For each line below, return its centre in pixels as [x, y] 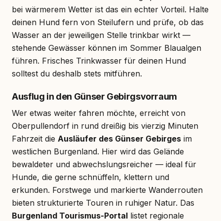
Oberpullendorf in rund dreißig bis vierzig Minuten [105, 126]
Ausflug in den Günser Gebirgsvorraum [95, 96]
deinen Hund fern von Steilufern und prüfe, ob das [108, 22]
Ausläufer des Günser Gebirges [119, 138]
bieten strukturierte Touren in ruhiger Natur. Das [103, 203]
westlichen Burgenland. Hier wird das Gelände [98, 151]
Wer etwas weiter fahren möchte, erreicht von [99, 113]
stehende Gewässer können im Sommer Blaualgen [107, 48]
